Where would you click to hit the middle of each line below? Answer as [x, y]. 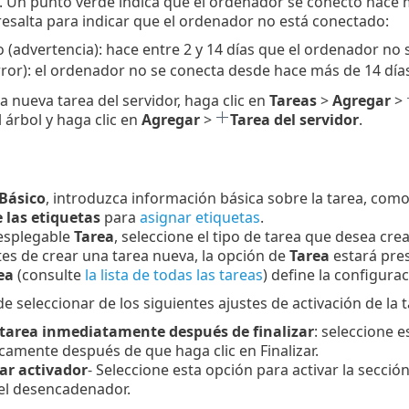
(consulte [49, 275]
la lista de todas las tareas [173, 275]
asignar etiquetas [199, 218]
